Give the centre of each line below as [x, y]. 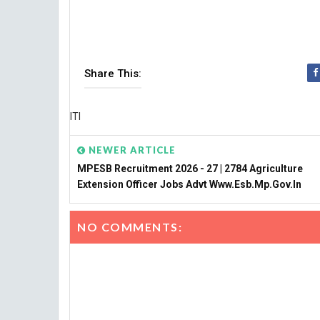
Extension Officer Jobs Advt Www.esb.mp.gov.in [189, 184]
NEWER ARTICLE [131, 150]
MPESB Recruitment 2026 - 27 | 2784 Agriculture [190, 169]
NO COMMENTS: [130, 227]
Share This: [113, 74]
